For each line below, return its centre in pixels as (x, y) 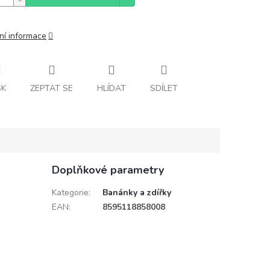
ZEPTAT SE (52, 88)
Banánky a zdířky (137, 192)
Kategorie (70, 192)
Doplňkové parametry (108, 170)
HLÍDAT (111, 88)
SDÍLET (164, 88)
